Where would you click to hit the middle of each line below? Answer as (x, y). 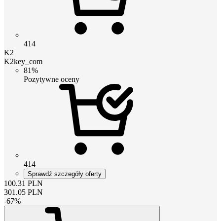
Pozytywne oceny (52, 79)
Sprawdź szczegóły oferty (65, 174)
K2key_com (23, 61)
